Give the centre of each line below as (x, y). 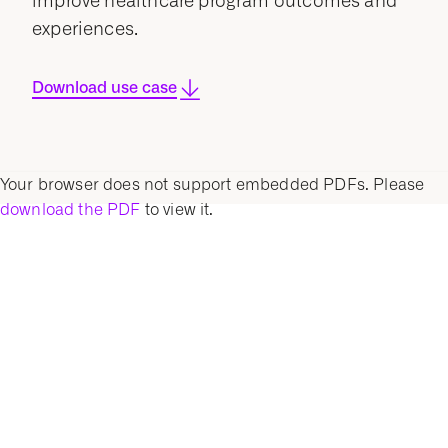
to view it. (177, 209)
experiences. (85, 28)
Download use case (104, 87)
